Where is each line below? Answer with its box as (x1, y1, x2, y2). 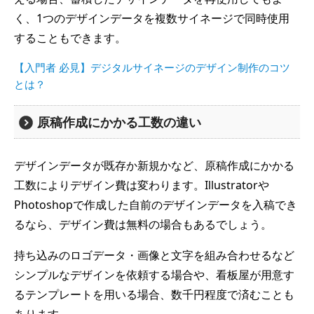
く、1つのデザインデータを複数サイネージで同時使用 (14, 11, 289, 27)
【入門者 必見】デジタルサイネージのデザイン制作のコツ (14, 60, 290, 75)
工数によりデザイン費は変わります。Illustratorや (14, 177, 269, 193)
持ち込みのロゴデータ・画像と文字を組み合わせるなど (14, 247, 294, 264)
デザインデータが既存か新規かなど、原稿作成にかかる (14, 158, 294, 174)
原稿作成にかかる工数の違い (37, 114, 202, 131)
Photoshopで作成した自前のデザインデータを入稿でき (14, 197, 297, 213)
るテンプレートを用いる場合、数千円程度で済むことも (14, 287, 294, 303)
